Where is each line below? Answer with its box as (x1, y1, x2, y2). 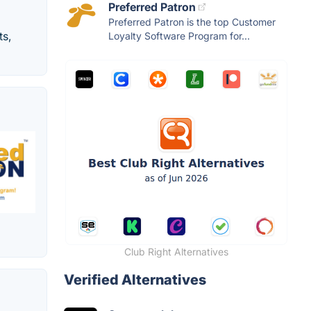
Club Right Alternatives (124, 246, 228, 258)
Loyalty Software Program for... (108, 30, 250, 42)
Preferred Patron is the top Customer (108, 16, 276, 28)
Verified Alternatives (64, 271, 206, 289)
